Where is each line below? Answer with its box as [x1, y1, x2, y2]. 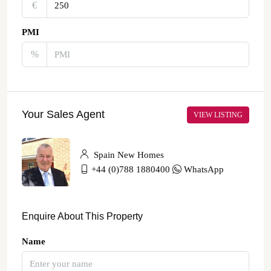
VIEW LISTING [194, 110, 243, 119]
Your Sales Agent [22, 108, 105, 121]
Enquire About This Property [22, 211, 143, 221]
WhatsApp [184, 164, 224, 174]
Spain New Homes [91, 149, 164, 160]
